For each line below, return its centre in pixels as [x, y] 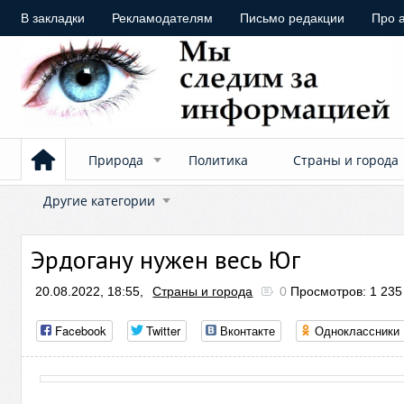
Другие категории [100, 201]
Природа [116, 160]
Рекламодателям [163, 18]
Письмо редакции [293, 18]
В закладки [53, 18]
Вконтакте [248, 331]
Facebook [81, 331]
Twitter [164, 331]
